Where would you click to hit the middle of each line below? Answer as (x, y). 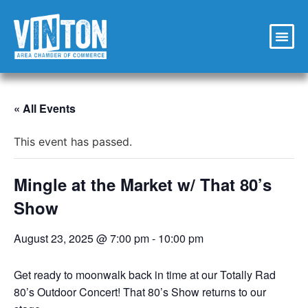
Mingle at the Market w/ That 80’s (143, 184)
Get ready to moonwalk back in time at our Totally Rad (145, 274)
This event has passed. (73, 141)
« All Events (45, 108)
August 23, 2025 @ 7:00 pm (81, 238)
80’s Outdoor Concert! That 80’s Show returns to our (140, 291)
